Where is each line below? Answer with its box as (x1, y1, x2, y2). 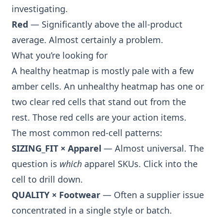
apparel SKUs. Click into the (82, 158, 198, 170)
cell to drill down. (12, 173, 83, 185)
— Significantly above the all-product (28, 18, 183, 30)
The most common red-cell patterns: (12, 127, 162, 139)
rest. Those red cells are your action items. (12, 111, 186, 123)
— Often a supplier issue (100, 189, 204, 201)
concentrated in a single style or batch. (12, 204, 172, 216)
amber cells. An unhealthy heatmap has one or (12, 80, 204, 92)
